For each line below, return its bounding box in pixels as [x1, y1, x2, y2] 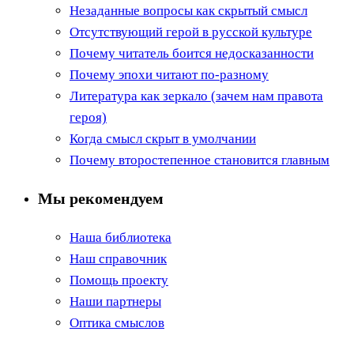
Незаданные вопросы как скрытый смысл [70, 3, 307, 19]
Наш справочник [70, 250, 167, 266]
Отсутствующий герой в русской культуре [70, 24, 312, 40]
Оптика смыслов [70, 314, 164, 330]
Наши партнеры [70, 293, 161, 309]
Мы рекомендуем [38, 189, 164, 207]
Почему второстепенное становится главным [70, 153, 330, 168]
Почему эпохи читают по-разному [70, 67, 269, 83]
